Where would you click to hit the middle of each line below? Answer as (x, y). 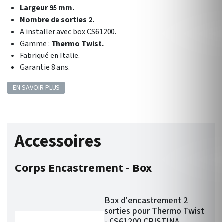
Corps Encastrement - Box (83, 168)
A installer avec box (53, 32)
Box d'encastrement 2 (146, 201)
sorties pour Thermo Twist (154, 211)
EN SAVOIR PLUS (36, 88)
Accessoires (58, 141)
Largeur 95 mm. (47, 8)
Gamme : (35, 44)
